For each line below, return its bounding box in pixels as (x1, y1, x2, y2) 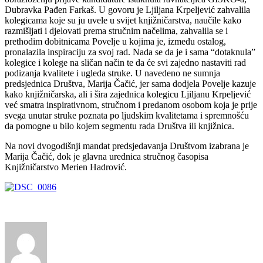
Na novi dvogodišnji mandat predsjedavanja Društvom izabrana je (5, 140, 249, 151)
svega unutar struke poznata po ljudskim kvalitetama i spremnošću (5, 110, 249, 120)
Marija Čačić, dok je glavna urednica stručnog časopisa (5, 151, 208, 161)
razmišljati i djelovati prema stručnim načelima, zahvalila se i (5, 25, 228, 36)
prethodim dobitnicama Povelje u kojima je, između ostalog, (5, 36, 226, 46)
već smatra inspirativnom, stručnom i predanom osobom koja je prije (5, 99, 257, 110)
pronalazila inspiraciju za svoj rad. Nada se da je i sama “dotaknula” (5, 46, 255, 57)
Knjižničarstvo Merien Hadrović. (5, 161, 127, 172)
